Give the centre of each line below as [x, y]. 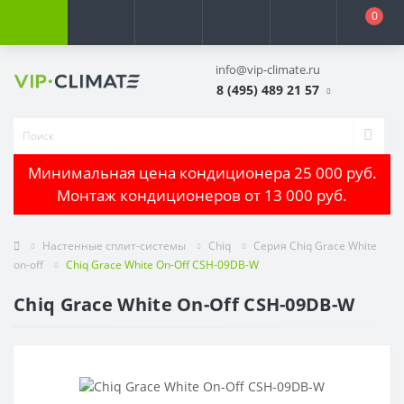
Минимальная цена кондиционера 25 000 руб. [202, 173]
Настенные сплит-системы [114, 245]
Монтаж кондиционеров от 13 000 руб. [202, 196]
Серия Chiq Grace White [315, 245]
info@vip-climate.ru [268, 69]
